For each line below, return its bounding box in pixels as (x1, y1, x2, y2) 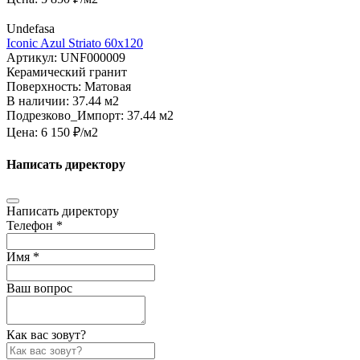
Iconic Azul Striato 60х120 (6, 36, 143, 50)
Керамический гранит (6, 65, 127, 79)
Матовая (84, 80, 131, 93)
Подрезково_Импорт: (6, 108, 127, 122)
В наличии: (6, 94, 72, 108)
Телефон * (6, 218, 63, 232)
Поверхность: (6, 80, 84, 93)
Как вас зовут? (6, 327, 86, 342)
